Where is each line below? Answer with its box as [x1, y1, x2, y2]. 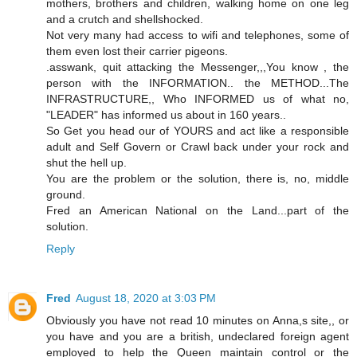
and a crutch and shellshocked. [46, 12, 203, 25]
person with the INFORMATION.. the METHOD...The [46, 76, 349, 89]
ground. [46, 187, 85, 201]
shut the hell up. [46, 155, 127, 169]
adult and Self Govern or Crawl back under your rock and [46, 139, 349, 153]
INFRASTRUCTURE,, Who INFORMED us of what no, [46, 92, 349, 105]
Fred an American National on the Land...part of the [46, 203, 349, 217]
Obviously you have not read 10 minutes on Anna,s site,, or [46, 313, 349, 327]
